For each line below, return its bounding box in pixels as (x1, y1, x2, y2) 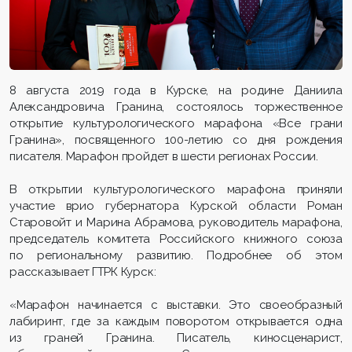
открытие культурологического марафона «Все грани (9, 116, 343, 131)
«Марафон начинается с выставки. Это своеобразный (9, 298, 343, 313)
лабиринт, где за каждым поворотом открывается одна (9, 314, 343, 329)
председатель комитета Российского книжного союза (9, 232, 343, 247)
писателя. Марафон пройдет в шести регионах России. (9, 149, 318, 164)
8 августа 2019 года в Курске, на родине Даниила (9, 83, 343, 98)
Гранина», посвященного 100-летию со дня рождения (9, 133, 343, 148)
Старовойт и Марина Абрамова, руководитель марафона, (9, 215, 343, 230)
